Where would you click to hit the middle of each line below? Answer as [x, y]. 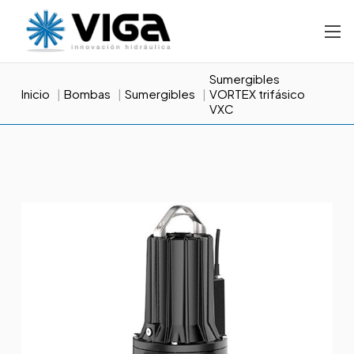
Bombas [87, 94]
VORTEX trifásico [257, 94]
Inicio [35, 94]
